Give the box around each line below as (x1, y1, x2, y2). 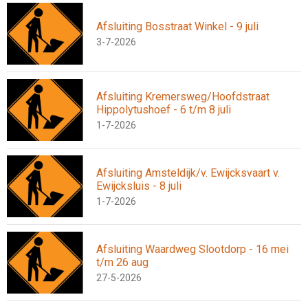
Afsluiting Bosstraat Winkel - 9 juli (96, 20, 258, 33)
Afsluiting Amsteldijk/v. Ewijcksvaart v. (96, 166, 280, 179)
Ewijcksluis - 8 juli (96, 179, 181, 192)
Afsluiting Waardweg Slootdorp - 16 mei (96, 242, 289, 256)
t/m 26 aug (96, 255, 148, 269)
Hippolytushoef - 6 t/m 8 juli (96, 102, 231, 116)
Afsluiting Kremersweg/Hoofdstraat (96, 89, 269, 103)
